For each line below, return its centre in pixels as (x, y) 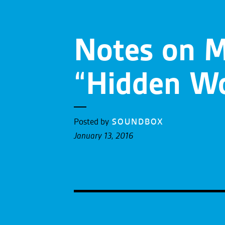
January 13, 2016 (103, 136)
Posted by (92, 122)
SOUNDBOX (138, 122)
